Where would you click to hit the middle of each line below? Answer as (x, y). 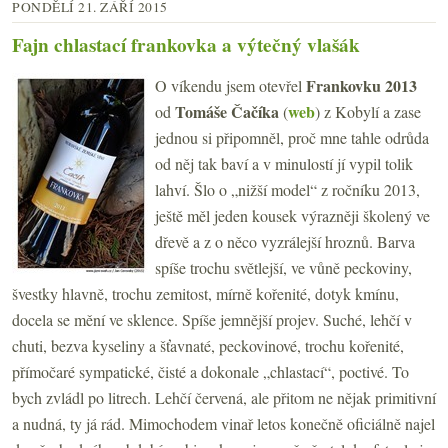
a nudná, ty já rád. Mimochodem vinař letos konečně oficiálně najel (223, 424)
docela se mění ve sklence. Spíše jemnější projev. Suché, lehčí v (212, 320)
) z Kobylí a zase (368, 112)
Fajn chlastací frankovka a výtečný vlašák (186, 45)
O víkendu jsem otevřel (230, 86)
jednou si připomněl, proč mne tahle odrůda (292, 138)
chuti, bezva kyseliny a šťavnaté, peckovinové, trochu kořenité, (208, 346)
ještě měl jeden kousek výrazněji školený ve (292, 216)
